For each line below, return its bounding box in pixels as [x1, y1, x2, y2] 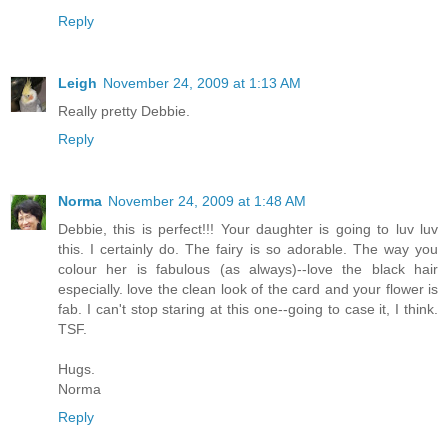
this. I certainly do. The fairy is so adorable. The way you [58, 241, 438, 258]
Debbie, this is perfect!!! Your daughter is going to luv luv [58, 221, 438, 238]
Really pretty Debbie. [58, 103, 190, 120]
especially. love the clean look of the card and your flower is [58, 281, 438, 298]
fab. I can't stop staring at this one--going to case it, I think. [58, 301, 438, 318]
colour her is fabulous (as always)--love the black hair [58, 261, 438, 278]
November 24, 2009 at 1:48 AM [108, 193, 306, 210]
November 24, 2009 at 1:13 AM [103, 75, 301, 92]
